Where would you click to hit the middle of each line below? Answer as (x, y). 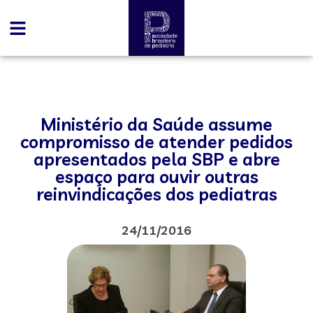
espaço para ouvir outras (156, 176)
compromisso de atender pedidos (156, 141)
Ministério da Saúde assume (156, 124)
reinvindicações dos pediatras (156, 194)
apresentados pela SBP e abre (156, 159)
